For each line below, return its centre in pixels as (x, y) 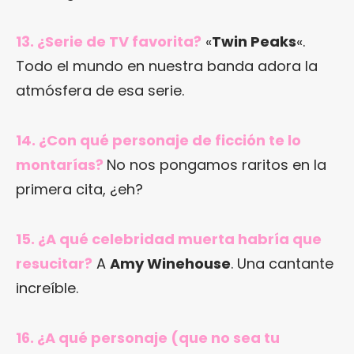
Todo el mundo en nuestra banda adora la (167, 66)
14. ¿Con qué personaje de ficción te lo (158, 140)
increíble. (47, 288)
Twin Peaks (254, 41)
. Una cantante (282, 263)
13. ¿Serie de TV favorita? (109, 41)
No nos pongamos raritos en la (217, 164)
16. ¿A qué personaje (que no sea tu (148, 337)
